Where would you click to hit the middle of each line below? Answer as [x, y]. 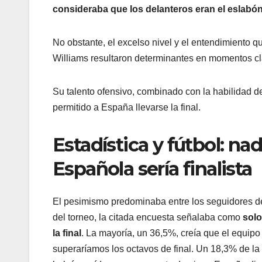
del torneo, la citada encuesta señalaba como [148, 218]
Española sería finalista [152, 168]
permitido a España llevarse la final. [127, 107]
